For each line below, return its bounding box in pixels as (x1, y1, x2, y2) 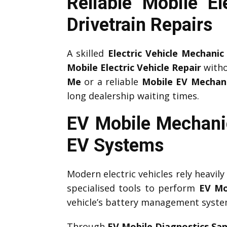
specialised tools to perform (67, 181, 199, 194)
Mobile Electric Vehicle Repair (67, 61, 201, 73)
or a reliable (81, 75, 142, 88)
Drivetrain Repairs (67, 14, 212, 35)
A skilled (67, 47, 108, 59)
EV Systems (67, 134, 164, 156)
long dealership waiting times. (67, 89, 199, 102)
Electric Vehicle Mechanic (107, 47, 224, 59)
